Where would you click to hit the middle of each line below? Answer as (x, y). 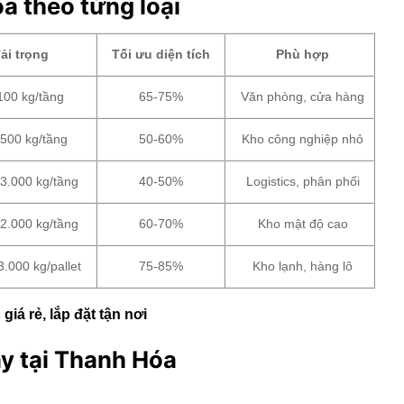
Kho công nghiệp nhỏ (303, 139)
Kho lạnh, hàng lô (303, 266)
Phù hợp (303, 55)
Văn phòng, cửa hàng (303, 97)
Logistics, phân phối (303, 182)
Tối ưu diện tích (161, 55)
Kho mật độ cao (303, 224)
